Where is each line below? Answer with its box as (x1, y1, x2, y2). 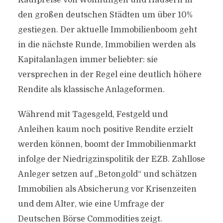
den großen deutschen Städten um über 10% (17, 10, 193, 19)
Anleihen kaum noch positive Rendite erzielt (17, 125, 193, 134)
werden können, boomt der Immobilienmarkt (17, 140, 196, 149)
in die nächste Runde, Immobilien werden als (17, 40, 196, 49)
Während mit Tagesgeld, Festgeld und (17, 110, 168, 119)
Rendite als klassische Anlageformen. (17, 85, 165, 94)
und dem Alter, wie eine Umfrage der (17, 200, 164, 209)
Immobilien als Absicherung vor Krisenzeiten (17, 185, 197, 194)
